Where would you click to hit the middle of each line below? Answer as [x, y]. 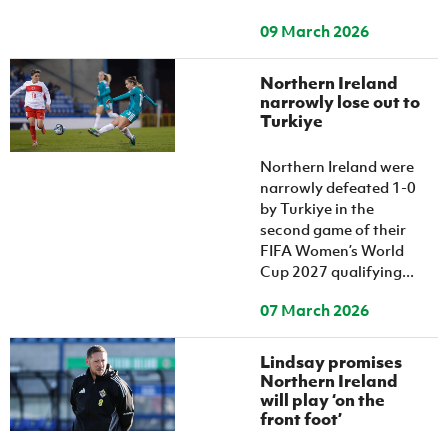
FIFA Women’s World [332, 250]
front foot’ [301, 419]
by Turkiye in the [317, 208]
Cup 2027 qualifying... [337, 271]
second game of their [333, 229]
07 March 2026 [315, 310]
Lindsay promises [331, 362]
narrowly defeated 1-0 [338, 187]
